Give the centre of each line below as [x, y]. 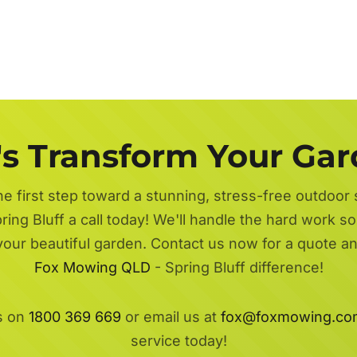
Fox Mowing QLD [92, 267]
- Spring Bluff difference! [237, 267]
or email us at [171, 316]
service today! [178, 340]
